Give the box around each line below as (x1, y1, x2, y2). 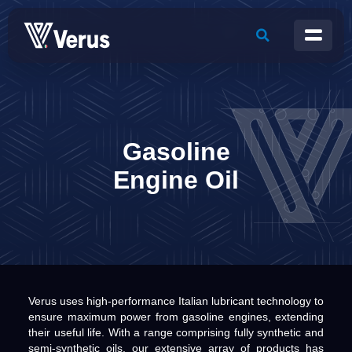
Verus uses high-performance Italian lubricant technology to (28, 295, 324, 307)
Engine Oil (113, 166, 239, 194)
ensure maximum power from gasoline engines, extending (28, 310, 324, 323)
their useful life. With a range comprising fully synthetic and (28, 326, 324, 339)
